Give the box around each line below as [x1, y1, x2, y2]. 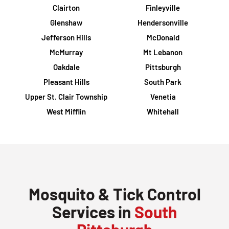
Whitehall [147, 107, 179, 116]
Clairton [53, 3, 80, 12]
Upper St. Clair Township [25, 92, 107, 101]
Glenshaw [50, 18, 82, 27]
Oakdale [53, 62, 80, 72]
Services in [52, 202, 134, 221]
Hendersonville [138, 18, 188, 27]
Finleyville [146, 3, 180, 12]
